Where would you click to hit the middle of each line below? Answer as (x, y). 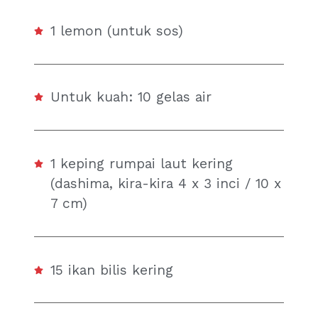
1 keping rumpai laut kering (142, 163)
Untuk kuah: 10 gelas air (131, 97)
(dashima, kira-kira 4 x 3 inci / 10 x (166, 183)
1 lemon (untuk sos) (117, 31)
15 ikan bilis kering (112, 270)
